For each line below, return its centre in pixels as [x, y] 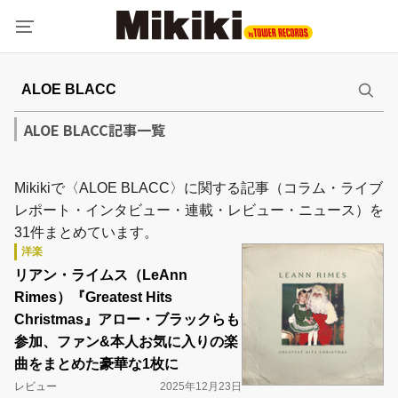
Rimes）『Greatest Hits [93, 297]
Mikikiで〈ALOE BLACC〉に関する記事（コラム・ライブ [199, 188]
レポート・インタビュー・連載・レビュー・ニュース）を [199, 210]
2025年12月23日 [201, 386]
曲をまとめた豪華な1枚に [96, 364]
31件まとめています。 [86, 232]
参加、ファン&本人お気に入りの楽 [126, 342]
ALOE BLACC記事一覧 [95, 130]
